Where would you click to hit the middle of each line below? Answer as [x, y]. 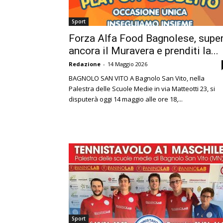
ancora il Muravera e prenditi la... [144, 51]
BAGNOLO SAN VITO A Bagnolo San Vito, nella [137, 78]
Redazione [85, 64]
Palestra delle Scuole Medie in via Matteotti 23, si [142, 89]
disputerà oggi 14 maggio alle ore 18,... [126, 99]
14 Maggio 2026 [127, 64]
